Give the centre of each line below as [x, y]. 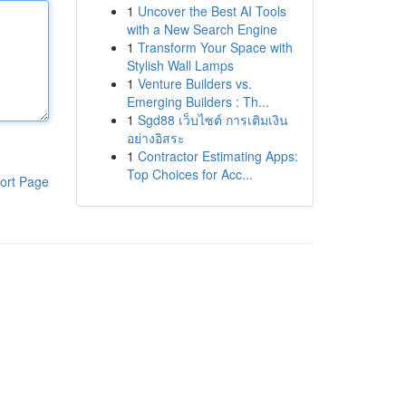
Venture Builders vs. [194, 83]
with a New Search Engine [202, 29]
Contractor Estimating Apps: [217, 156]
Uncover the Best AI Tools [212, 11]
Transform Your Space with [215, 47]
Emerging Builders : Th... [198, 101]
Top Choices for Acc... [189, 174]
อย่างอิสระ [155, 138]
